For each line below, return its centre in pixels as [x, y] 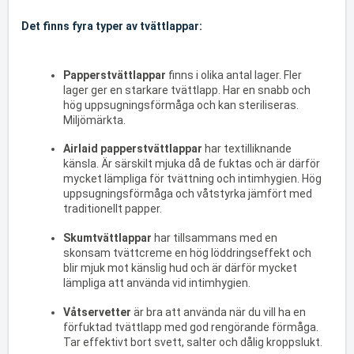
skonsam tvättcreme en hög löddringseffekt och [187, 253]
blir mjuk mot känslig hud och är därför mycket [180, 268]
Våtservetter [97, 312]
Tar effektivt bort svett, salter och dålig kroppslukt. [193, 342]
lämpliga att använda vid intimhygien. [157, 283]
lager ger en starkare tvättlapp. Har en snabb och [187, 90]
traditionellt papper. [113, 209]
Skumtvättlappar [107, 238]
